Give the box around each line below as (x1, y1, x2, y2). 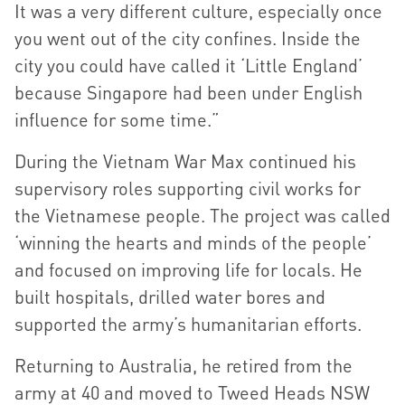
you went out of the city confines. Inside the (14, 26, 361, 51)
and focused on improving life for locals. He (14, 258, 363, 282)
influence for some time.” (14, 108, 220, 132)
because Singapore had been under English (14, 80, 363, 105)
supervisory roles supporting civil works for (14, 176, 361, 201)
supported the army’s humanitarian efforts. (14, 312, 362, 336)
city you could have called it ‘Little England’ (14, 53, 363, 78)
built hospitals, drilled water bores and (14, 285, 325, 309)
